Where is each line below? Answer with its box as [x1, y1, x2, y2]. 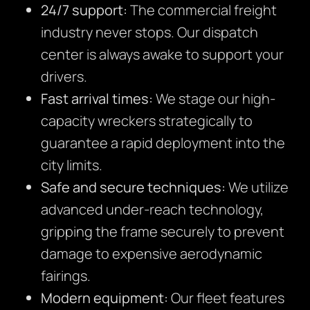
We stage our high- [152, 89, 275, 109]
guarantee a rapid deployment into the [40, 134, 285, 153]
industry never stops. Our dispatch [40, 23, 258, 42]
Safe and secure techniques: [40, 178, 226, 197]
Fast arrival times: [40, 89, 153, 109]
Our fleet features [167, 289, 284, 308]
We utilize [225, 178, 289, 197]
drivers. [40, 67, 87, 86]
